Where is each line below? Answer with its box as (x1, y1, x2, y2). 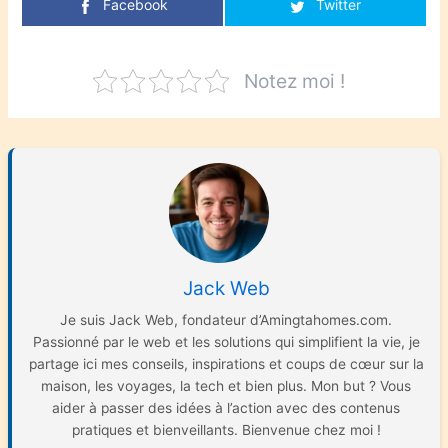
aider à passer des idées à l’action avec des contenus (52, 400, 400, 417)
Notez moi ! (243, 68, 345, 93)
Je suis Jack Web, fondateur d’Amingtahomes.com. (60, 312, 392, 329)
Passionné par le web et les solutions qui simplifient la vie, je (32, 334, 420, 351)
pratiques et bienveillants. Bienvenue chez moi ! (71, 422, 381, 439)
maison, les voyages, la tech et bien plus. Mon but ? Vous (41, 378, 411, 395)
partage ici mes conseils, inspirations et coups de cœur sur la (28, 356, 424, 373)
